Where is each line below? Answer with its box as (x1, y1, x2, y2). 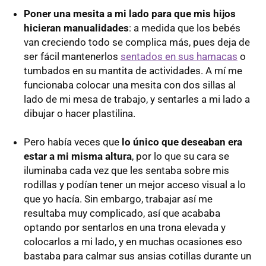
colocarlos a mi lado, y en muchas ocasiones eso (24, 235, 242, 248)
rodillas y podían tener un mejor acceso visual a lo (24, 178, 246, 191)
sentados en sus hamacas (121, 50, 237, 62)
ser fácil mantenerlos (24, 50, 121, 62)
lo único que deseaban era (122, 135, 242, 148)
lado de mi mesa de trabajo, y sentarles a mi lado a (24, 93, 250, 105)
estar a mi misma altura (24, 150, 132, 162)
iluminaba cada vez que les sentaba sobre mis (24, 164, 229, 176)
